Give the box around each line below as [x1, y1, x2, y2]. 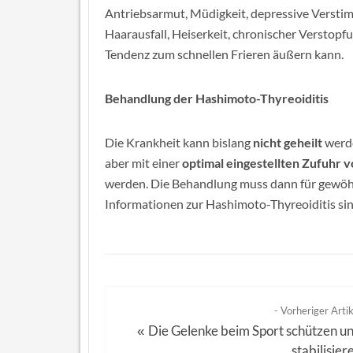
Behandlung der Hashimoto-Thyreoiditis [105, 91, 329, 106]
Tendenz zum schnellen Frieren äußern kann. [105, 46, 344, 61]
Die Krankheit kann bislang [105, 135, 253, 150]
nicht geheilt [253, 135, 322, 150]
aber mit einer [105, 155, 182, 170]
